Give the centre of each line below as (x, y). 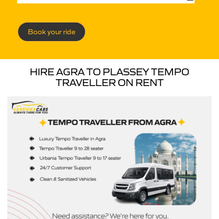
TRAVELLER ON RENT (109, 83)
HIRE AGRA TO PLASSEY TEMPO (109, 72)
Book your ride (52, 32)
